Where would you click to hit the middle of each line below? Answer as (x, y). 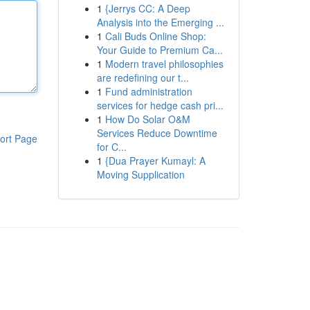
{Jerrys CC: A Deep (147, 8)
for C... (111, 147)
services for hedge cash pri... (160, 105)
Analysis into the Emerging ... (160, 22)
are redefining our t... (143, 77)
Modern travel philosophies (164, 64)
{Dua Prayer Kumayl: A (155, 161)
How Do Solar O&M (147, 119)
